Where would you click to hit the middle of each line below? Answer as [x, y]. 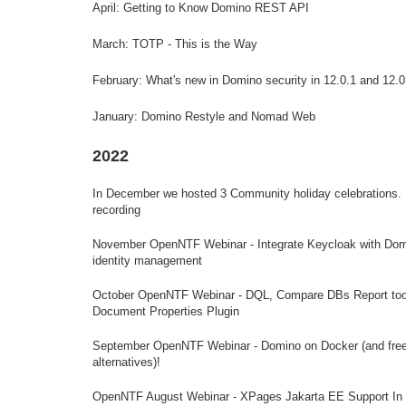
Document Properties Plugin [166, 311]
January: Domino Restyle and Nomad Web [204, 116]
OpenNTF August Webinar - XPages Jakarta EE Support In [247, 396]
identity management [147, 261]
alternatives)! [126, 362]
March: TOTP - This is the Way [175, 44]
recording [116, 210]
